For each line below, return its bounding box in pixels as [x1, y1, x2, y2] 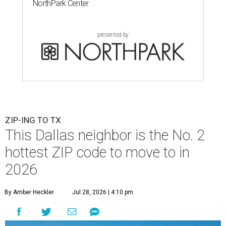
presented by [97, 31, 129, 39]
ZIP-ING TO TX [5, 115, 61, 126]
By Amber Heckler [5, 189, 54, 196]
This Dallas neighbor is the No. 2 [5, 127, 205, 144]
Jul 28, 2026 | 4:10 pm [72, 189, 133, 196]
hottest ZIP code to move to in [5, 144, 190, 161]
